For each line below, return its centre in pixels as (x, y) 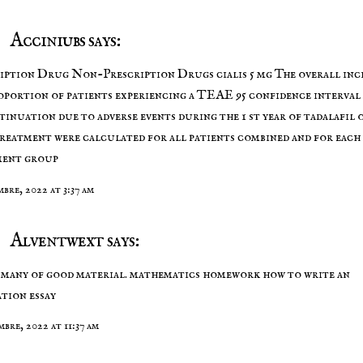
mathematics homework (195, 274)
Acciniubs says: (64, 41)
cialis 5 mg (244, 75)
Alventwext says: (73, 241)
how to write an (305, 274)
